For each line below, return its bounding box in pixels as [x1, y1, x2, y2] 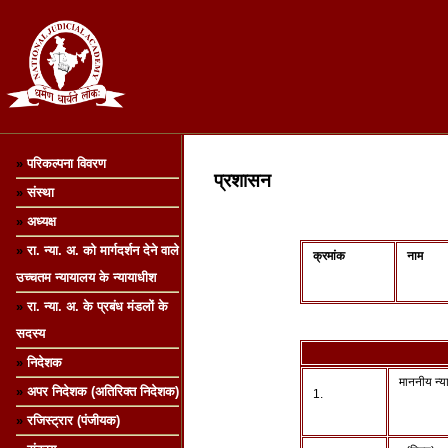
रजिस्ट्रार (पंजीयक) [27, 413, 120, 428]
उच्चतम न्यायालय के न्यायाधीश [16, 270, 156, 285]
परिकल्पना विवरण [27, 156, 106, 171]
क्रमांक [313, 249, 345, 263]
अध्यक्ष [27, 214, 56, 229]
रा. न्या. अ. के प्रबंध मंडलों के [27, 299, 168, 314]
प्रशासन [214, 170, 271, 191]
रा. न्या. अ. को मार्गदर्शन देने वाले [27, 243, 179, 258]
